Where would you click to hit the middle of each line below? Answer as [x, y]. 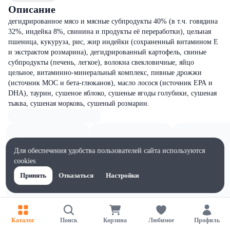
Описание [32, 9]
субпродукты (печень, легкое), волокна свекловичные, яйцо [101, 62]
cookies [25, 161]
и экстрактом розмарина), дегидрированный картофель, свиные [107, 52]
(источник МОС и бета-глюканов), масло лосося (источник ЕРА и [110, 83]
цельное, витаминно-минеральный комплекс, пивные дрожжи [105, 73]
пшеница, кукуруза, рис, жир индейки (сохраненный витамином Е [113, 42]
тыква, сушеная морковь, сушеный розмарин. [79, 103]
